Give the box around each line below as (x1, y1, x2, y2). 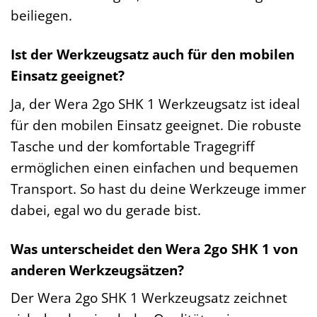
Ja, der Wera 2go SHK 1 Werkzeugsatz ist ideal (11, 93, 300, 113)
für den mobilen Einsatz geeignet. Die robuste (11, 115, 301, 134)
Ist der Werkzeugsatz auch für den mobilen (11, 45, 294, 64)
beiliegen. (11, 6, 72, 25)
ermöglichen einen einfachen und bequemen (11, 157, 299, 177)
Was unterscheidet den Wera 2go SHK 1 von (11, 238, 298, 258)
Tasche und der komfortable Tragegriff (11, 136, 255, 156)
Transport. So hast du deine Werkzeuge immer (11, 178, 306, 198)
